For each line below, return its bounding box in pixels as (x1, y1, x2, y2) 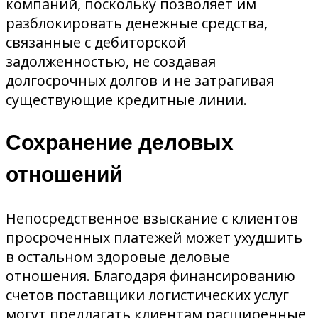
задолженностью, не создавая (6, 51, 216, 71)
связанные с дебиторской (6, 32, 186, 52)
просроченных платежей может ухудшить (6, 227, 302, 247)
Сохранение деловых (6, 127, 234, 158)
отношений (6, 159, 122, 190)
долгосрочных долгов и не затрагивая (6, 70, 274, 90)
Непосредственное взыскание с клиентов (6, 208, 298, 228)
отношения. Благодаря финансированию (6, 265, 295, 285)
